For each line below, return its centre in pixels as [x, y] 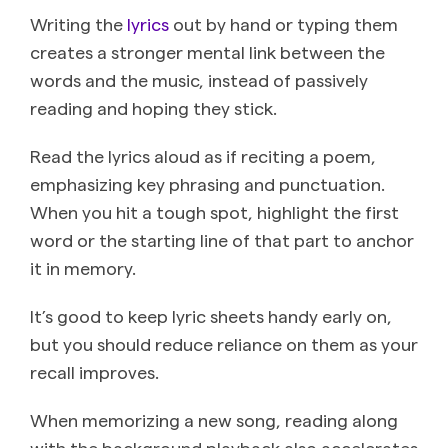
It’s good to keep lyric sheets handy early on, [211, 315]
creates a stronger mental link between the [207, 51]
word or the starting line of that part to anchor [222, 239]
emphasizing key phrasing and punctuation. [207, 183]
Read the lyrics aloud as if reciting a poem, [203, 155]
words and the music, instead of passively [199, 79]
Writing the [78, 23]
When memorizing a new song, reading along [214, 419]
